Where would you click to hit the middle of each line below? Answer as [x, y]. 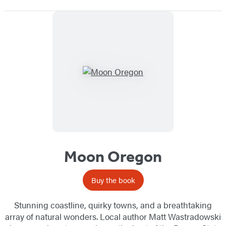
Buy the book [113, 180]
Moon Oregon [113, 157]
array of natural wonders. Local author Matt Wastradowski [113, 217]
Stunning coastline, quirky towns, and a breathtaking [113, 205]
